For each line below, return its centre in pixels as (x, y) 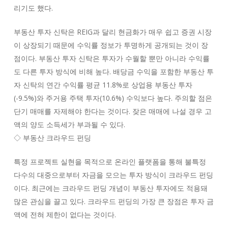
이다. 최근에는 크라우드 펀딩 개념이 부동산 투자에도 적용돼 (110, 188)
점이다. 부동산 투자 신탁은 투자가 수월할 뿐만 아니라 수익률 (111, 58)
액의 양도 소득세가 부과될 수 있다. (69, 124)
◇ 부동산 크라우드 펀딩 (52, 138)
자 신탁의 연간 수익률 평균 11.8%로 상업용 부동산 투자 (103, 85)
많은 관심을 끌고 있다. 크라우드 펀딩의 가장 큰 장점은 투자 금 (113, 201)
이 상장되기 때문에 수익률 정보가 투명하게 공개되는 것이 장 (111, 45)
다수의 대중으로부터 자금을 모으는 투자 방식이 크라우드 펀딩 (113, 175)
